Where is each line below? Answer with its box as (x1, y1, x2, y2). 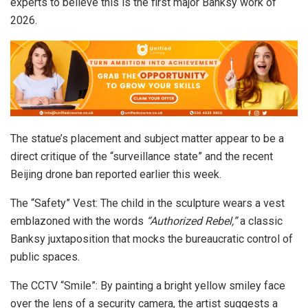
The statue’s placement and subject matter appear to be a (10, 131, 284, 145)
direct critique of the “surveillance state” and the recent (10, 149, 273, 163)
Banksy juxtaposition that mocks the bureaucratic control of (10, 232, 293, 245)
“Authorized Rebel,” (146, 214, 237, 228)
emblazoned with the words (10, 214, 146, 228)
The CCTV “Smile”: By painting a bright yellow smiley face (10, 278, 285, 292)
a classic (237, 214, 283, 228)
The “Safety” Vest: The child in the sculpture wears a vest (10, 196, 285, 210)
